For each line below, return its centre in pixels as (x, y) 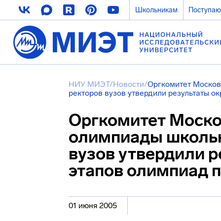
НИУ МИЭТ (89, 84)
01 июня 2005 (93, 205)
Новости (129, 84)
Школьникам (156, 10)
